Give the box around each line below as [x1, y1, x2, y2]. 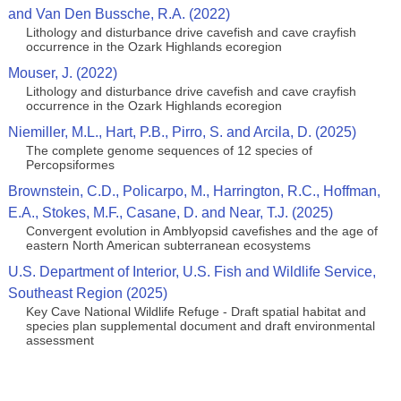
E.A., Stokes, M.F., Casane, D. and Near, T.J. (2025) [7, 205, 333, 220]
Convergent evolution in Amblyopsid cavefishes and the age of [25, 224, 378, 238]
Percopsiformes [25, 158, 115, 172]
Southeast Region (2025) [7, 286, 167, 301]
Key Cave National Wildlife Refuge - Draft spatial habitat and [25, 304, 366, 319]
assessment [25, 333, 94, 347]
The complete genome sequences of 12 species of [25, 143, 312, 158]
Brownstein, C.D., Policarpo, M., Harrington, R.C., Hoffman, [7, 183, 380, 199]
